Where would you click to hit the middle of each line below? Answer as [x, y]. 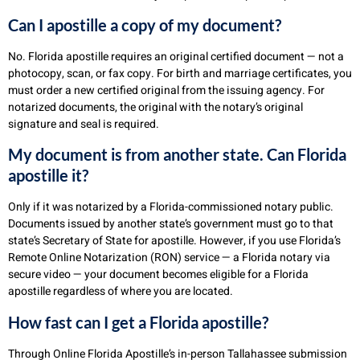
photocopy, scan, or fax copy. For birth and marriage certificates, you [180, 74]
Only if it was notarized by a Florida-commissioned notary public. [171, 207]
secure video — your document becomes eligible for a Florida [158, 275]
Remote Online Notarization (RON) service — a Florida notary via [169, 258]
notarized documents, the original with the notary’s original [155, 107]
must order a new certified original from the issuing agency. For [166, 90]
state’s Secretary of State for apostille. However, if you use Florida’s [174, 241]
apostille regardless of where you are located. [121, 292]
